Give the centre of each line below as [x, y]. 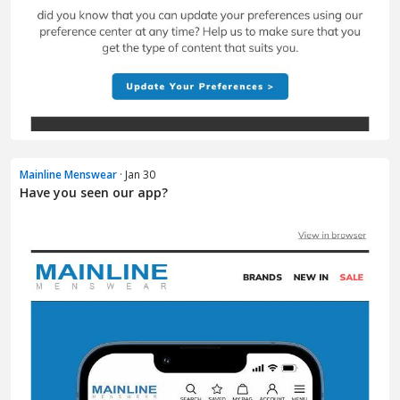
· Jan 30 [136, 175]
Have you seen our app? [94, 193]
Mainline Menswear [68, 175]
